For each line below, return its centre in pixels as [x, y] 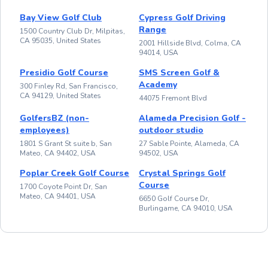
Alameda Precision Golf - [192, 118]
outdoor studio [171, 130]
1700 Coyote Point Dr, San [63, 186]
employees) [45, 130]
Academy [158, 84]
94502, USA [159, 153]
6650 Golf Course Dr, [174, 198]
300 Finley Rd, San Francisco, [69, 86]
